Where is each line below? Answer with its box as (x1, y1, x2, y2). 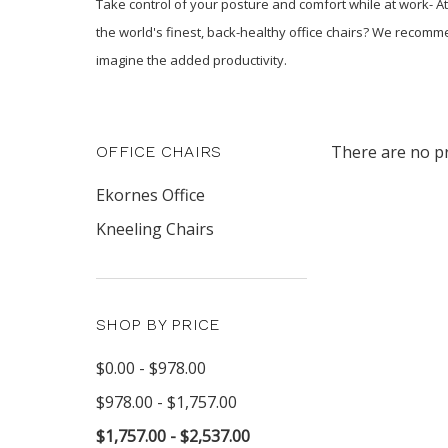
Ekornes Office (96, 184, 205, 206)
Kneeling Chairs (96, 218, 214, 240)
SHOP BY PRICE (96, 315, 220, 334)
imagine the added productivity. (96, 51, 287, 69)
